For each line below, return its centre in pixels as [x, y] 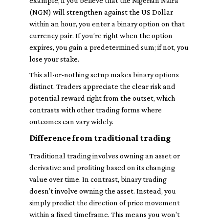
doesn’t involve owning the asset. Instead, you [103, 191]
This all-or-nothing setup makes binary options [104, 75]
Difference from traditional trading [100, 138]
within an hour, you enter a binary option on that [107, 24]
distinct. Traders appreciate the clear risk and [102, 86]
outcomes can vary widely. [71, 121]
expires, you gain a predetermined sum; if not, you [109, 47]
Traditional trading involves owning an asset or [105, 156]
